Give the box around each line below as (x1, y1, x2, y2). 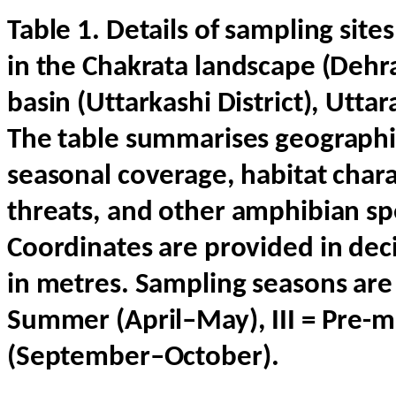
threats (7, 199, 94, 228)
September (15, 344, 150, 373)
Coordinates (7, 235, 153, 264)
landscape (194, 54, 316, 83)
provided (203, 235, 314, 264)
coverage (117, 163, 227, 192)
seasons (252, 271, 347, 301)
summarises (125, 126, 270, 156)
